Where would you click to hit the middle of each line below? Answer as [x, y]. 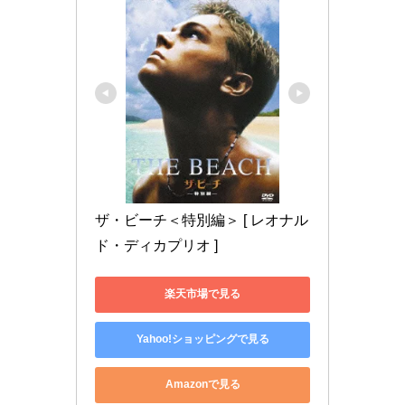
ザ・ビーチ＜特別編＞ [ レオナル [202, 220]
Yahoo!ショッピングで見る [202, 339]
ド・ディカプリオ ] [156, 245]
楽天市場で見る [202, 294]
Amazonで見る [202, 385]
